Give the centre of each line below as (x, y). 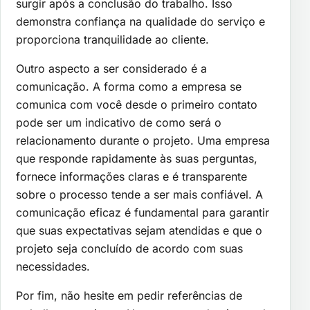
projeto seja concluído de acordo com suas (129, 248)
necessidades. (53, 266)
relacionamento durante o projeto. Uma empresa (143, 140)
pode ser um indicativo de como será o (119, 122)
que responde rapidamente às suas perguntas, (137, 158)
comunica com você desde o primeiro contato (137, 104)
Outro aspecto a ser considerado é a (111, 68)
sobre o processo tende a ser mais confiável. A (139, 194)
